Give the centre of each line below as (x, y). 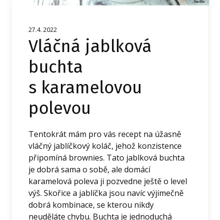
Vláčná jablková (90, 46)
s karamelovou (85, 88)
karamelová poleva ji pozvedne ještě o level (108, 181)
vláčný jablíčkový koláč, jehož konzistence (105, 146)
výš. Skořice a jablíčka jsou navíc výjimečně (106, 193)
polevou (60, 108)
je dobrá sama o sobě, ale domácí (90, 170)
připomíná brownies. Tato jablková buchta (107, 158)
